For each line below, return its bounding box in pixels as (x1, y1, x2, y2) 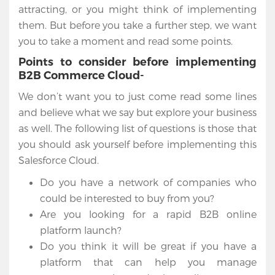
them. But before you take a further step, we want (18, 19, 257, 31)
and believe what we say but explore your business (18, 106, 257, 118)
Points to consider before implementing (18, 55, 257, 69)
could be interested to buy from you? (40, 192, 214, 204)
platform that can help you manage (40, 256, 257, 268)
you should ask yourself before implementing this (18, 138, 257, 150)
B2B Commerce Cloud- (18, 69, 144, 83)
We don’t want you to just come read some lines (18, 90, 257, 103)
